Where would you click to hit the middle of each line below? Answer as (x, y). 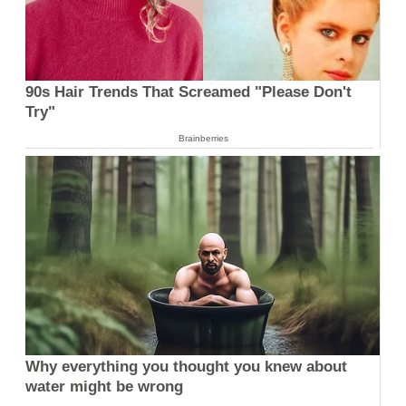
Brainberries (203, 138)
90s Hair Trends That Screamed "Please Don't (188, 92)
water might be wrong (104, 387)
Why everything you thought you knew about (186, 367)
